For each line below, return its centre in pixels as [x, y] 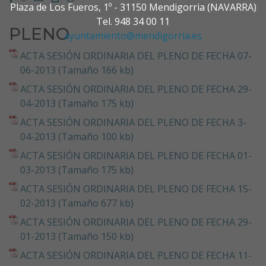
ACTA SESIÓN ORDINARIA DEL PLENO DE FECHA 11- [136, 255]
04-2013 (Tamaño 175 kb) [77, 103]
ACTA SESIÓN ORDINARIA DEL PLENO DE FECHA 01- [136, 155]
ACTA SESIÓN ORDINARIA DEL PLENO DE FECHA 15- [136, 189]
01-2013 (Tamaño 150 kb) [77, 236]
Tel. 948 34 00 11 [133, 21]
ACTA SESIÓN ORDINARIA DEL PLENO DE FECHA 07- [136, 56]
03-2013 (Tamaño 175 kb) [77, 170]
